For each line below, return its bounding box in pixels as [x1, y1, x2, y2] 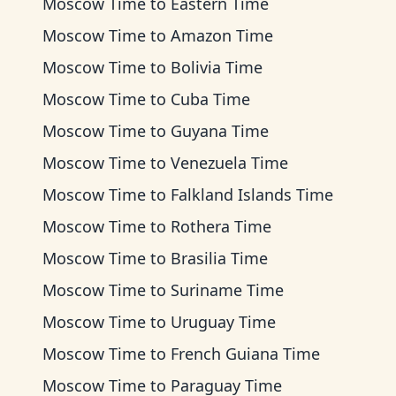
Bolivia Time [171, 57, 263, 78]
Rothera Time [171, 216, 271, 237]
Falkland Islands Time [171, 184, 333, 205]
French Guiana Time [171, 343, 320, 364]
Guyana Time [171, 120, 269, 141]
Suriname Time [171, 279, 284, 301]
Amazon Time [171, 25, 273, 46]
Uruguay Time [171, 311, 276, 332]
